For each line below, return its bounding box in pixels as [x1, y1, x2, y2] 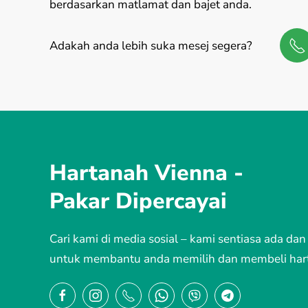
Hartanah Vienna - [49, 158, 243, 188]
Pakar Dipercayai [49, 186, 227, 216]
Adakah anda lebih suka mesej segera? [49, 37, 252, 54]
